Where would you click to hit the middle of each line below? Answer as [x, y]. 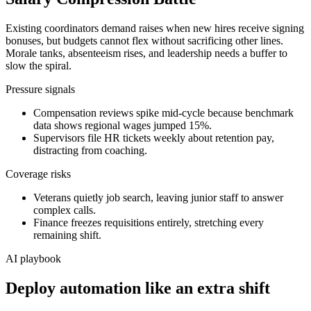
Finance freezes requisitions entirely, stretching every [149, 222]
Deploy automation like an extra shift [138, 288]
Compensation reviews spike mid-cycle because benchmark [163, 112]
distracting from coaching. [90, 150]
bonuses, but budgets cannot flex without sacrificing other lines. [144, 40]
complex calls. [65, 210]
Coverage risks [38, 174]
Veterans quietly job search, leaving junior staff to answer [158, 197]
